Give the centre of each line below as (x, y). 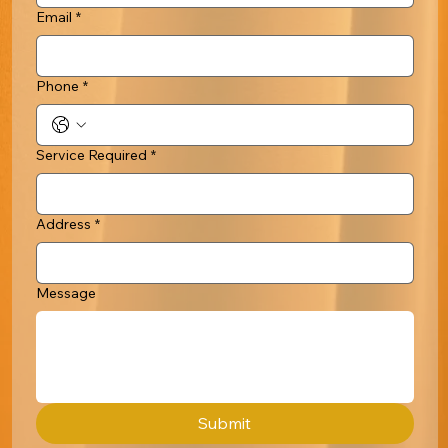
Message (65, 292)
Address (63, 223)
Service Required (91, 154)
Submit (225, 422)
